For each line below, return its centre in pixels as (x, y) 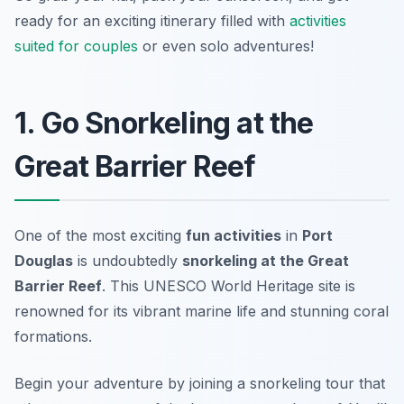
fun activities (234, 235)
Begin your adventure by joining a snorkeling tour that (200, 383)
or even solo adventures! (226, 46)
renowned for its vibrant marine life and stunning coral (202, 311)
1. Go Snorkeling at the (164, 123)
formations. (53, 336)
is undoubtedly (128, 260)
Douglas (44, 260)
